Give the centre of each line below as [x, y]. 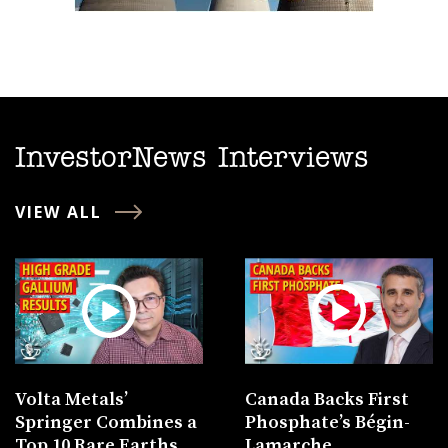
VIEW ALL [58, 211]
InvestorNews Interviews [192, 158]
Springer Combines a [106, 422]
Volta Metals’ [71, 399]
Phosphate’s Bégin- [327, 422]
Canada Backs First [326, 399]
